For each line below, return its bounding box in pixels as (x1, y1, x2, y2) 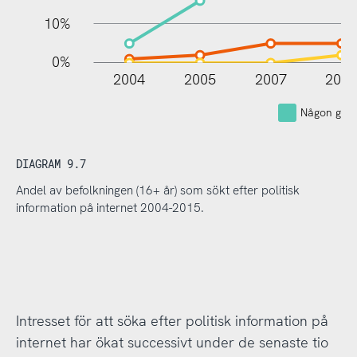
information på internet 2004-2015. (15, 200, 204, 217)
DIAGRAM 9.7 (15, 156, 86, 172)
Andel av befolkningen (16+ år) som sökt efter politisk (15, 182, 300, 199)
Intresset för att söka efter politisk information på (15, 312, 328, 331)
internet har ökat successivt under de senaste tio (15, 333, 328, 352)
